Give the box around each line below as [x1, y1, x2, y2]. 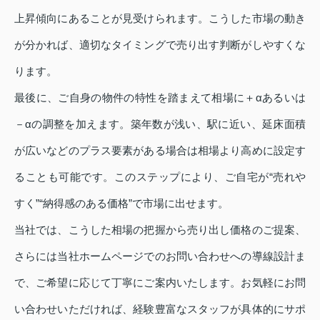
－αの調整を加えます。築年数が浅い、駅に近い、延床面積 [14, 117, 306, 130]
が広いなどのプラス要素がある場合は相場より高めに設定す [14, 144, 306, 156]
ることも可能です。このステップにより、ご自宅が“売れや [14, 170, 306, 183]
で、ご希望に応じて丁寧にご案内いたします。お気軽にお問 [14, 276, 306, 289]
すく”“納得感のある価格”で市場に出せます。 [14, 196, 229, 209]
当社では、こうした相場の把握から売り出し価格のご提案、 [14, 223, 306, 236]
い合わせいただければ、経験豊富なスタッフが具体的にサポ [14, 302, 306, 315]
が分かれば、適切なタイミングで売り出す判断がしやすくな [14, 38, 306, 51]
